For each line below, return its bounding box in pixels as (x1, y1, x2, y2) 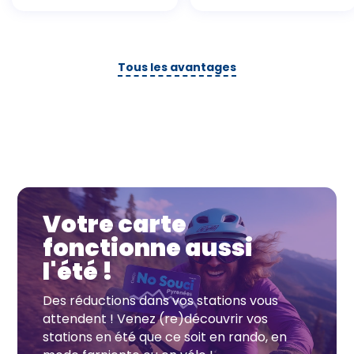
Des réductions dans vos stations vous (43, 291, 279, 310)
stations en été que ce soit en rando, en (43, 327, 288, 346)
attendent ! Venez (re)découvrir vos (43, 309, 269, 328)
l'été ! (43, 254, 114, 288)
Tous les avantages (118, 58, 236, 75)
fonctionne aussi (43, 231, 254, 265)
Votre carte (43, 207, 187, 241)
